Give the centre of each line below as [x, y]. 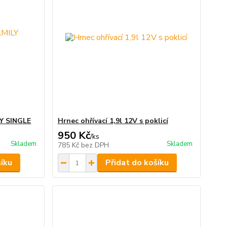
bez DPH [95, 145]
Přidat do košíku [137, 163]
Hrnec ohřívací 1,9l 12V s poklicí [113, 121]
